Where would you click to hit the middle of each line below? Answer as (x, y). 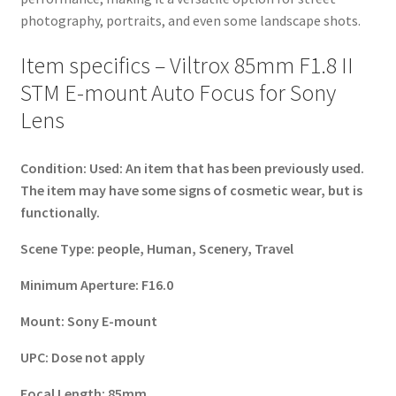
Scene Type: (58, 248)
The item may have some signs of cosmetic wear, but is (191, 190)
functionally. (60, 212)
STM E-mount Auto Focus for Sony (178, 93)
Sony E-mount (112, 320)
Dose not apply (98, 357)
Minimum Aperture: (80, 284)
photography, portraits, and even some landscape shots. (190, 21)
